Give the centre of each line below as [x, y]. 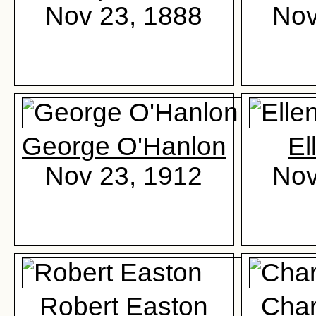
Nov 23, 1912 [124, 176]
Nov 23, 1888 [124, 16]
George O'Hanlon [124, 146]
